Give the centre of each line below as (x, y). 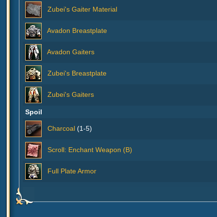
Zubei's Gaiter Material (82, 9)
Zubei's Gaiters (71, 94)
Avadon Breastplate (77, 30)
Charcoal (61, 128)
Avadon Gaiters (71, 52)
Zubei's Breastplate (77, 73)
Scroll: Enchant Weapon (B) (90, 149)
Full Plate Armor (72, 171)
